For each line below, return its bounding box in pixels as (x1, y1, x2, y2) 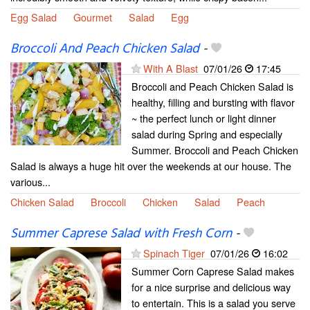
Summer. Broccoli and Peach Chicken (131, 142, 298, 157)
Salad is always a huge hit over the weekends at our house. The (10, 158, 291, 173)
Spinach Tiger (143, 245, 205, 260)
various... (10, 174, 51, 189)
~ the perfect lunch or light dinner (131, 110, 276, 125)
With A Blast (143, 60, 198, 75)
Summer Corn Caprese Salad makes (131, 263, 294, 278)
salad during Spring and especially (131, 126, 282, 141)
